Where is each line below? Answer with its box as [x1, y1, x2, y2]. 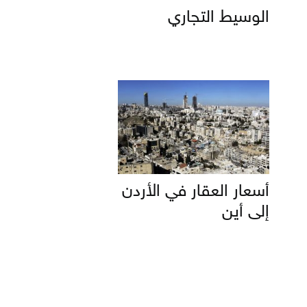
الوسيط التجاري [168, 8, 269, 28]
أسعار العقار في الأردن [122, 182, 269, 202]
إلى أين [222, 202, 269, 223]
